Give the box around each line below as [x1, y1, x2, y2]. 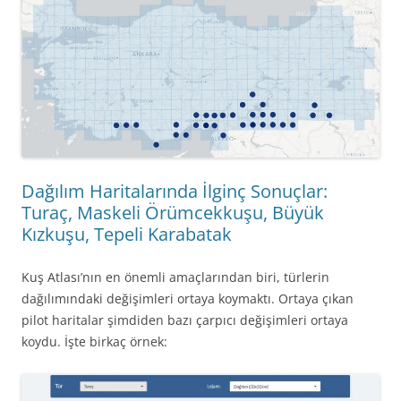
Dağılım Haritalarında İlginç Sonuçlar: [21, 178, 328, 203]
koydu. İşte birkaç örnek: [21, 332, 167, 350]
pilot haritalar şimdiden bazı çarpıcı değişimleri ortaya [21, 311, 348, 328]
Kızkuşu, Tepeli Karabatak [21, 221, 232, 246]
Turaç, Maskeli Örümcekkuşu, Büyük [21, 200, 324, 225]
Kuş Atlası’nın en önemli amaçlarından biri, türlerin [21, 268, 329, 286]
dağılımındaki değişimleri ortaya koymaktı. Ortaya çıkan [21, 289, 354, 307]
